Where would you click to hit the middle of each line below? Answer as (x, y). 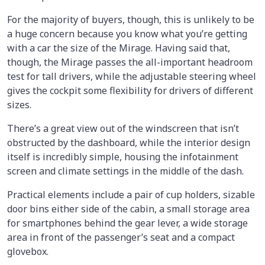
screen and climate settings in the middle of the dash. (127, 171)
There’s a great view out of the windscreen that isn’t (123, 128)
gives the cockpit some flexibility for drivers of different (130, 90)
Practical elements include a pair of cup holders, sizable (131, 194)
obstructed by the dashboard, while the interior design (129, 142)
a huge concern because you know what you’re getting (127, 33)
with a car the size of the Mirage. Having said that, (119, 48)
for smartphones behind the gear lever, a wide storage (127, 223)
